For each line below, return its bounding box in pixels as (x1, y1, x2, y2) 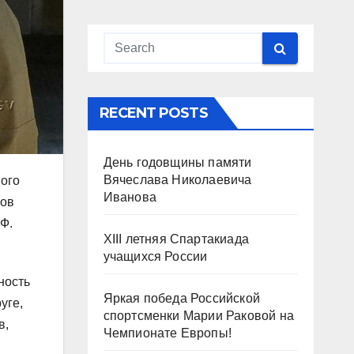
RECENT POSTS (99, 104, 208, 122)
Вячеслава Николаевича (103, 173, 252, 187)
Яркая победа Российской (103, 292, 261, 306)
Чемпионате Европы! (103, 326, 232, 341)
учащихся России (103, 250, 208, 264)
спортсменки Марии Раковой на (103, 309, 295, 323)
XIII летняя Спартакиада (103, 232, 250, 247)
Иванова (103, 190, 156, 205)
